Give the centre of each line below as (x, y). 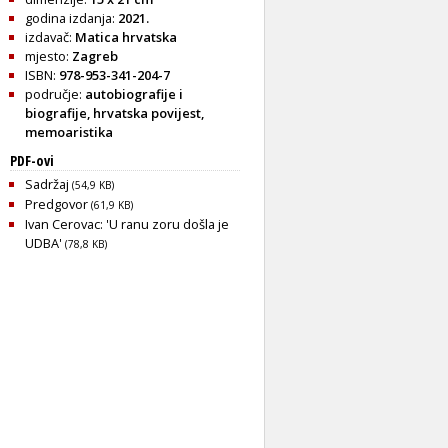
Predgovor (58, 203)
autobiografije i (134, 93)
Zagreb (95, 55)
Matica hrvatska (126, 36)
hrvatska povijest (147, 112)
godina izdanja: (71, 17)
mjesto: (48, 55)
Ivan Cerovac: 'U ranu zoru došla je (127, 223)
